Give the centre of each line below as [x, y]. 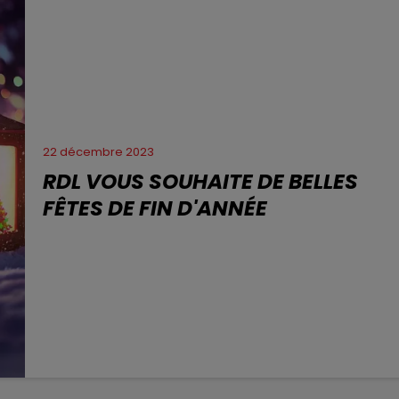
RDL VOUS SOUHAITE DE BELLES [201, 182]
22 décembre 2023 [99, 152]
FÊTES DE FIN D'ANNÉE [155, 208]
